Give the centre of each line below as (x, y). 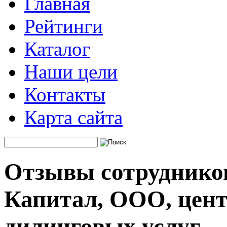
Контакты (65, 94)
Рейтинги (64, 26)
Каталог (57, 49)
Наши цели (71, 72)
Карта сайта (73, 117)
